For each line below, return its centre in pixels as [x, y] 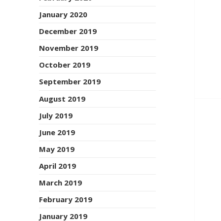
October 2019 [65, 65]
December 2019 [68, 31]
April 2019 [58, 166]
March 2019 [61, 182]
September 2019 [70, 82]
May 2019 [57, 149]
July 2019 [56, 115]
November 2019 [69, 48]
